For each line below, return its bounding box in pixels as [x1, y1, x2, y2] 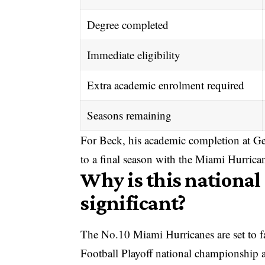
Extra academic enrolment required [86, 77, 244, 92]
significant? [80, 190, 186, 215]
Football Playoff [80, 245, 153, 260]
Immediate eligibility [86, 47, 180, 62]
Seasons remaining [86, 107, 172, 122]
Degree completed [86, 17, 169, 32]
